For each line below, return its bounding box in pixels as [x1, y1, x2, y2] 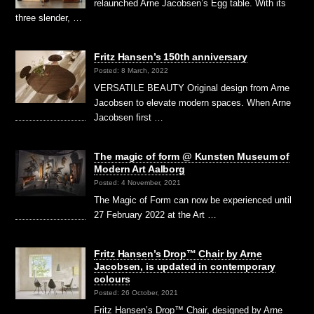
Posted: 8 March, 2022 [94, 66, 169, 74]
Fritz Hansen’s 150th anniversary [94, 50, 247, 62]
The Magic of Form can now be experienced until [94, 194, 292, 205]
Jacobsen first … [94, 111, 164, 123]
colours [94, 273, 130, 285]
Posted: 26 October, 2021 [94, 288, 179, 296]
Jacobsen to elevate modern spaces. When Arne [94, 97, 292, 108]
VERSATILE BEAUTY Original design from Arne [94, 82, 290, 93]
